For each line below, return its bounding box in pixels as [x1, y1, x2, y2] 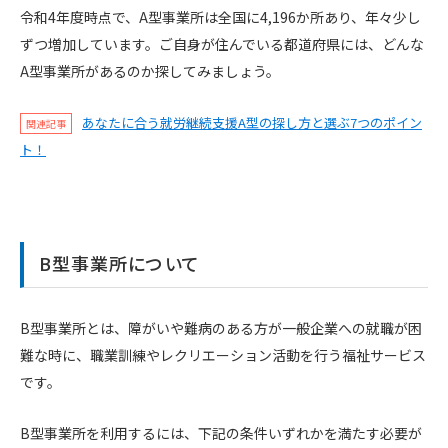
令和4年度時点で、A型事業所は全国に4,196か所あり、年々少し [20, 6, 421, 27]
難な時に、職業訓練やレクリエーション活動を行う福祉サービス [20, 345, 426, 366]
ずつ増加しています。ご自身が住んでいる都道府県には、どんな [20, 33, 424, 54]
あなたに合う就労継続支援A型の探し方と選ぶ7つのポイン [82, 112, 422, 132]
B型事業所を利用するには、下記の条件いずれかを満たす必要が [20, 422, 422, 443]
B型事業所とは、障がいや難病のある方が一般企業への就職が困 [20, 318, 422, 339]
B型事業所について [39, 250, 200, 277]
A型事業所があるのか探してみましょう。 [20, 60, 280, 81]
